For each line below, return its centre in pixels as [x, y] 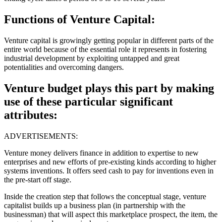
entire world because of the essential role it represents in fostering [105, 50]
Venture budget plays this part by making [109, 88]
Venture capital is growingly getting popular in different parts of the [109, 41]
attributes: [31, 115]
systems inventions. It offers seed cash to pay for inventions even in [109, 170]
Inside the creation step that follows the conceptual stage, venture [105, 196]
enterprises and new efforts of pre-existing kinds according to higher [110, 162]
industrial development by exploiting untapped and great [92, 58]
